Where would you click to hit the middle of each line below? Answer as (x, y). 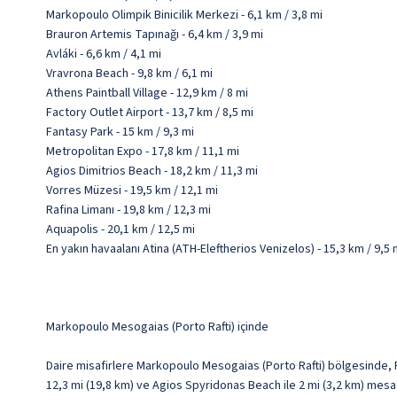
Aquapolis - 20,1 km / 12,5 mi (121, 230)
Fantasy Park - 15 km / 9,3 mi (120, 132)
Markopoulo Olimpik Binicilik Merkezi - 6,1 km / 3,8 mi (184, 15)
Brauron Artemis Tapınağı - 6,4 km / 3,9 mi (155, 35)
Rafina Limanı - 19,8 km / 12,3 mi (128, 210)
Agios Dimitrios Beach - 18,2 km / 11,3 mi (152, 171)
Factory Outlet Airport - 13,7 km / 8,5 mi (150, 113)
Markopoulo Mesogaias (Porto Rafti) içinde (157, 327)
